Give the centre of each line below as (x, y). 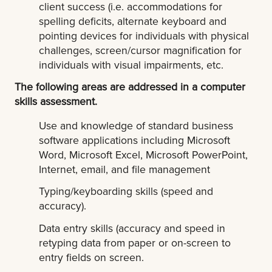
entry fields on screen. (92, 257)
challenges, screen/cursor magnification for (141, 50)
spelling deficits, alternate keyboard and (133, 21)
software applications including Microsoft (135, 140)
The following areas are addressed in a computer (130, 86)
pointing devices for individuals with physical (144, 35)
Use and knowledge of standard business (136, 125)
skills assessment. (56, 101)
